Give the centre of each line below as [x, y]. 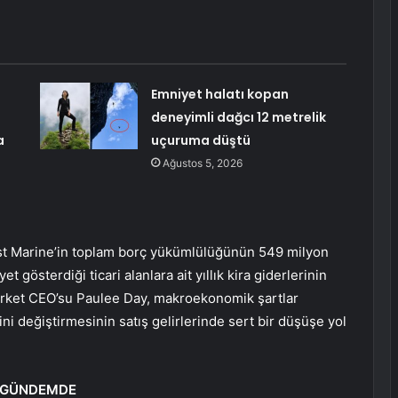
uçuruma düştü [200, 141]
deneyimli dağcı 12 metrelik [238, 118]
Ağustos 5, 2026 [202, 163]
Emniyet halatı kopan [219, 95]
